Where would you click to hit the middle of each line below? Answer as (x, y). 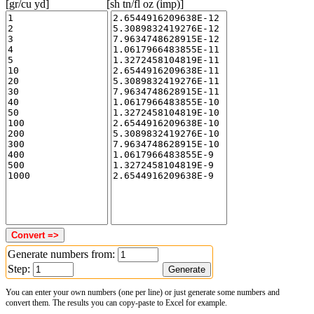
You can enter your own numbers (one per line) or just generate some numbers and (143, 292)
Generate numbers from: (63, 254)
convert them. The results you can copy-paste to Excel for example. (116, 302)
